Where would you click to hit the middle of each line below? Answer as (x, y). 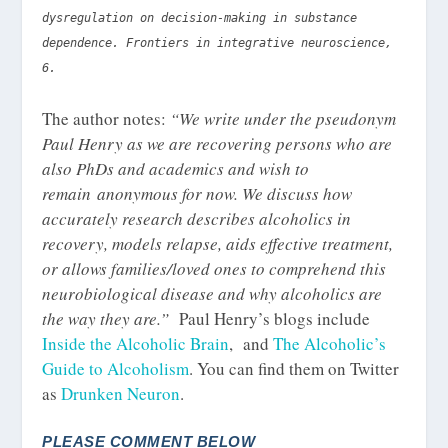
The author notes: (106, 118)
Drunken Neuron (121, 393)
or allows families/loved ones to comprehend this (214, 268)
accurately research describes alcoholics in (197, 218)
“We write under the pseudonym (283, 118)
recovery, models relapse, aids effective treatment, (218, 243)
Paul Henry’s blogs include (270, 318)
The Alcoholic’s (330, 343)
